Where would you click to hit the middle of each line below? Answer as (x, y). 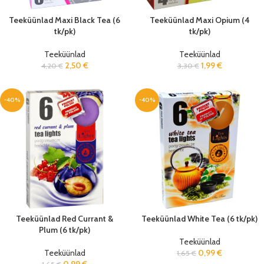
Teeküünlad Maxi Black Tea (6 (65, 20)
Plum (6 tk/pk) (65, 230)
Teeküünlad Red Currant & (65, 219)
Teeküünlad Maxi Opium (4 (199, 20)
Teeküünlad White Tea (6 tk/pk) (199, 219)
